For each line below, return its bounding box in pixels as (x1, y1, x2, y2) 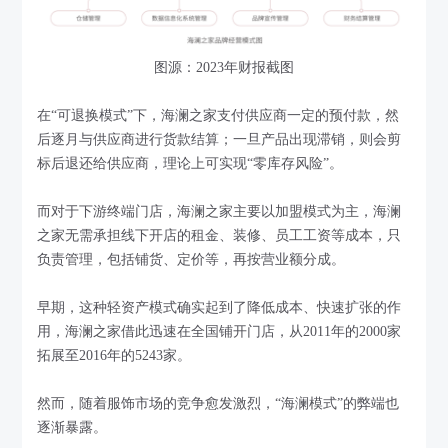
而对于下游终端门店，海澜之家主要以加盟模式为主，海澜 (37, 204, 402, 220)
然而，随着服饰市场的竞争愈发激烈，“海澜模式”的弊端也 (37, 396, 400, 412)
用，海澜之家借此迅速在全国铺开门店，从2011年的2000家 (37, 324, 402, 340)
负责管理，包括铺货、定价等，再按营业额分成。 (37, 252, 346, 268)
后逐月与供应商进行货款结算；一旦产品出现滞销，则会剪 (37, 132, 402, 148)
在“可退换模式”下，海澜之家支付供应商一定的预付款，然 (37, 108, 400, 124)
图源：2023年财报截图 (154, 60, 294, 76)
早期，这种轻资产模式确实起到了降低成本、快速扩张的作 (37, 300, 402, 316)
